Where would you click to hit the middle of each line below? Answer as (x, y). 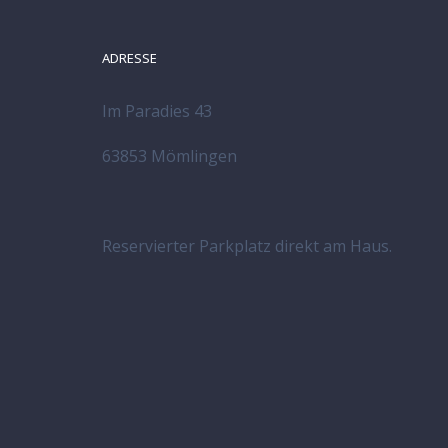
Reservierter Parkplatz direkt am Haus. (247, 246)
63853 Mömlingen (169, 156)
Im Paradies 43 (157, 111)
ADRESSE (129, 58)
